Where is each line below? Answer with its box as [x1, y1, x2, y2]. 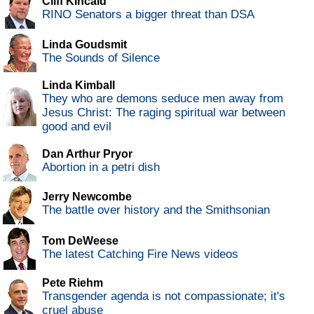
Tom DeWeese [42, 235, 118, 247]
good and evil [42, 120, 111, 134]
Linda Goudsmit [42, 39, 127, 51]
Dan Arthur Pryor [42, 148, 132, 161]
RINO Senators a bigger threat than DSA [42, 8, 254, 22]
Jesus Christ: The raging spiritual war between [42, 106, 285, 120]
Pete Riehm [42, 277, 103, 289]
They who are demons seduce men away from [42, 92, 283, 106]
